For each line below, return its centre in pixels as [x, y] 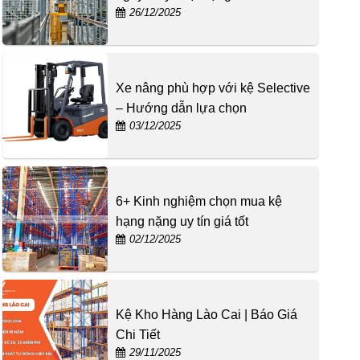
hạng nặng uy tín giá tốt [182, 221]
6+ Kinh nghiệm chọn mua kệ [198, 201]
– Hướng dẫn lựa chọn [181, 108]
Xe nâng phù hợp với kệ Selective [213, 88]
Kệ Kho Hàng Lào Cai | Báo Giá [206, 314]
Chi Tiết [137, 334]
